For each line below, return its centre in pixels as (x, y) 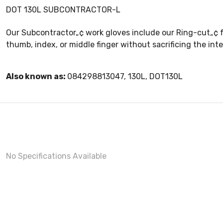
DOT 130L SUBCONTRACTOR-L (63, 10)
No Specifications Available (56, 156)
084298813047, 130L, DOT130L (125, 77)
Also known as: (37, 77)
